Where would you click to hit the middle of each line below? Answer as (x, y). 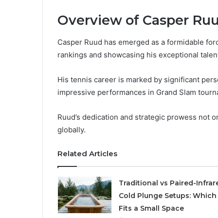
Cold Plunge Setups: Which (167, 195)
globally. (72, 129)
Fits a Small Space (151, 208)
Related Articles (87, 153)
